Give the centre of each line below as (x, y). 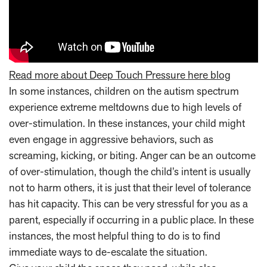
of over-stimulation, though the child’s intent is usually (130, 172)
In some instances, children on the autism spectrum (124, 91)
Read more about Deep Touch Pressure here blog (120, 75)
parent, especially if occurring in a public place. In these (131, 220)
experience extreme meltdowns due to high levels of (125, 107)
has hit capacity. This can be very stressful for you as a (128, 204)
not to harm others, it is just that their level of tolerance (130, 188)
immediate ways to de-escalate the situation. (108, 252)
